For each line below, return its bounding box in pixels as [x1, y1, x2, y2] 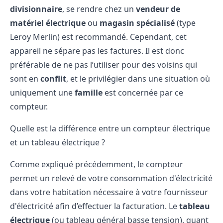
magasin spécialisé [100, 17, 175, 28]
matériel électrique [10, 17, 86, 28]
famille [75, 87, 103, 98]
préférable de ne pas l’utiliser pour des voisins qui [10, 59, 197, 70]
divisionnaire [10, 3, 62, 14]
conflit [40, 73, 66, 84]
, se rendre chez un [62, 3, 136, 14]
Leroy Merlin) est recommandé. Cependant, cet [10, 31, 187, 42]
